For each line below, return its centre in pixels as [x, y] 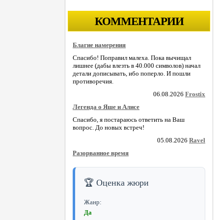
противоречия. [93, 81]
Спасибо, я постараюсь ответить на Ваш [129, 119]
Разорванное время [101, 153]
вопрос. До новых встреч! [109, 127]
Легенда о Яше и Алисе [106, 107]
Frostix [195, 94]
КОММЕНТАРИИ [139, 21]
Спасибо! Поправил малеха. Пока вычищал [132, 57]
